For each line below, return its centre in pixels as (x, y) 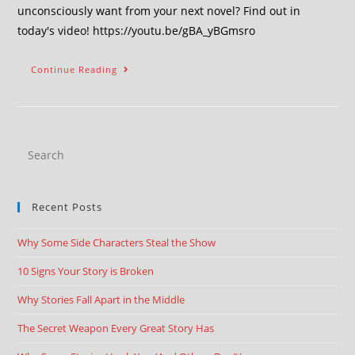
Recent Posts (67, 207)
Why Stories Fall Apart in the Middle (101, 300)
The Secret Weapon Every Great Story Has (116, 328)
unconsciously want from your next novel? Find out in (159, 11)
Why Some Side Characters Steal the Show (117, 242)
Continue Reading (74, 69)
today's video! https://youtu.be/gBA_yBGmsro (137, 31)
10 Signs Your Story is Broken (86, 271)
